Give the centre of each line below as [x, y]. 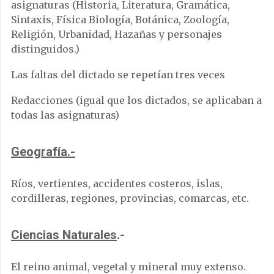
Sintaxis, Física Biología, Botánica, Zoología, [120, 19]
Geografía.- [43, 151]
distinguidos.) [45, 49]
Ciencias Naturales [64, 235]
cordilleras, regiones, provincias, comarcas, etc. [130, 198]
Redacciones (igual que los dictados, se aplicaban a [136, 100]
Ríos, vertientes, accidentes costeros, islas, [117, 183]
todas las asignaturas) [65, 115]
